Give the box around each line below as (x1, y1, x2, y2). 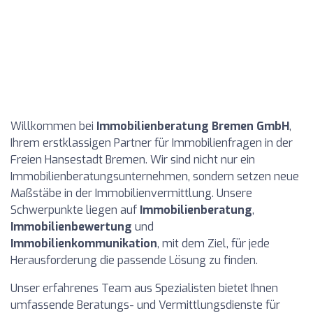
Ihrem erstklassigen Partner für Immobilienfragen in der (10, 136, 293, 150)
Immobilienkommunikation (10, 236, 157, 251)
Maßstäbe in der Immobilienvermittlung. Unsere (10, 186, 252, 201)
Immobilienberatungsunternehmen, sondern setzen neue (10, 169, 299, 184)
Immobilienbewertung (10, 219, 132, 234)
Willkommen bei (10, 119, 96, 133)
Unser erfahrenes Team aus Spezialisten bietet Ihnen (10, 281, 278, 296)
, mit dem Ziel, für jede (157, 236, 270, 251)
